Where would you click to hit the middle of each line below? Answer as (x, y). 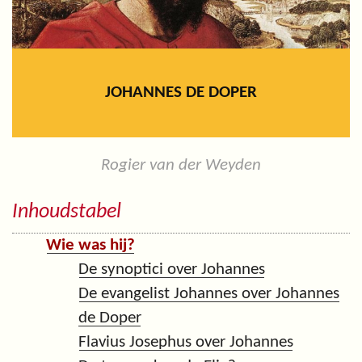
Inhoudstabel (67, 213)
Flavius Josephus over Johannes (186, 342)
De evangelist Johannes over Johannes (209, 293)
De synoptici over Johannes (172, 269)
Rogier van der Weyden (181, 166)
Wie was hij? (90, 245)
